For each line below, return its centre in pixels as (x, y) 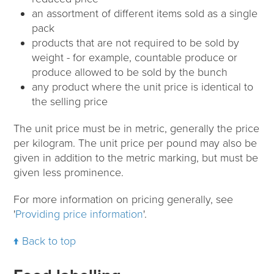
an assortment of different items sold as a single (145, 13)
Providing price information (80, 214)
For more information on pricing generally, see (124, 199)
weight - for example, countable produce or (135, 57)
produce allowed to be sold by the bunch (130, 72)
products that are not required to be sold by (136, 43)
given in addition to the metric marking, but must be (136, 157)
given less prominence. (69, 172)
